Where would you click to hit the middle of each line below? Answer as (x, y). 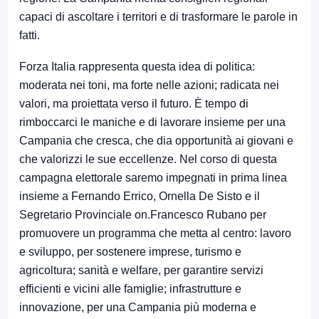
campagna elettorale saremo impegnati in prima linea (153, 177)
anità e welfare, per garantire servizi (174, 270)
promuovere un (59, 233)
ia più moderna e (214, 307)
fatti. (30, 35)
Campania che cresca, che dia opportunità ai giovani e (156, 140)
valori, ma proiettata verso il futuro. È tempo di (134, 103)
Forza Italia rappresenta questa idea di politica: (137, 66)
